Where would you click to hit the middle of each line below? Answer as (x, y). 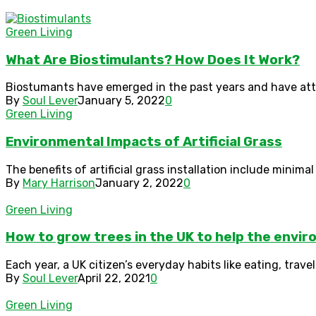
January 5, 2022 (121, 101)
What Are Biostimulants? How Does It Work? (153, 60)
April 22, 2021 (114, 279)
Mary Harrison (59, 183)
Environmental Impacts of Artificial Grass (144, 141)
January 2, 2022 (139, 183)
